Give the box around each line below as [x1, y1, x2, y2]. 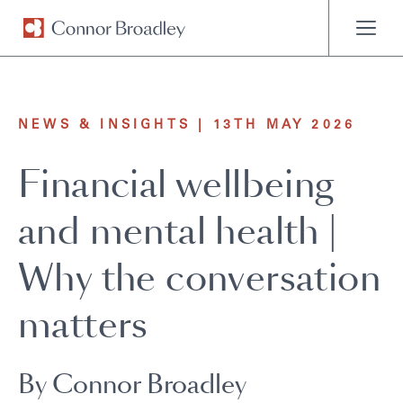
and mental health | [18, 206, 338, 257]
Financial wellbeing [18, 159, 335, 210]
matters [18, 300, 148, 351]
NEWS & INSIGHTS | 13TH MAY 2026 [18, 120, 356, 132]
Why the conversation [18, 253, 381, 304]
